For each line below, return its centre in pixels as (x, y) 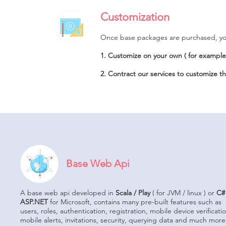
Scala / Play (133, 193)
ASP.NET (34, 202)
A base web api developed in (68, 193)
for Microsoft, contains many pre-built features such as (135, 202)
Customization (135, 17)
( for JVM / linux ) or (183, 193)
